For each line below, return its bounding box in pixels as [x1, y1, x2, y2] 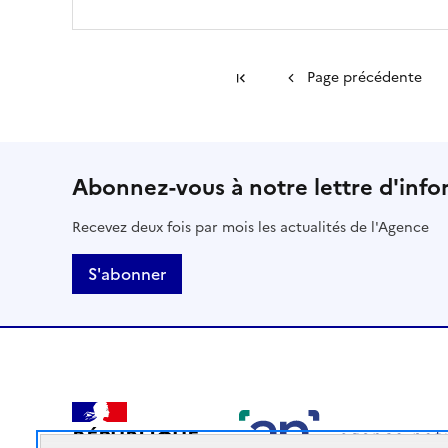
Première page [256, 67, 355, 89]
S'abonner [88, 262, 166, 287]
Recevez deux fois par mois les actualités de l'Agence [72, 217, 429, 239]
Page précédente [306, 67, 422, 89]
